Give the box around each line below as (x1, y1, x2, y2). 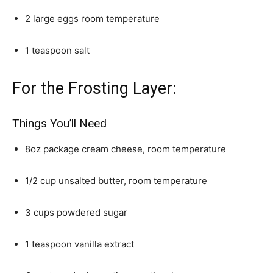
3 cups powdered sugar (25, 207, 127, 218)
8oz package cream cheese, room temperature (25, 143, 226, 155)
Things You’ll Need (12, 116, 107, 130)
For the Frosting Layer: (12, 79, 176, 98)
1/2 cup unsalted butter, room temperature (25, 175, 207, 186)
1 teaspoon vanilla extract (25, 238, 134, 250)
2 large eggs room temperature (25, 13, 160, 24)
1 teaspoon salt (25, 44, 90, 56)
